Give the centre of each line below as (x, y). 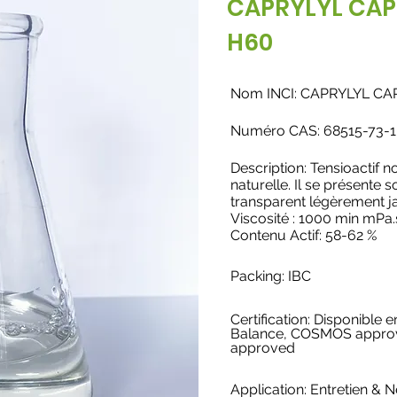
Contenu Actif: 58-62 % (304, 235)
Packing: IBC (272, 276)
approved (263, 348)
